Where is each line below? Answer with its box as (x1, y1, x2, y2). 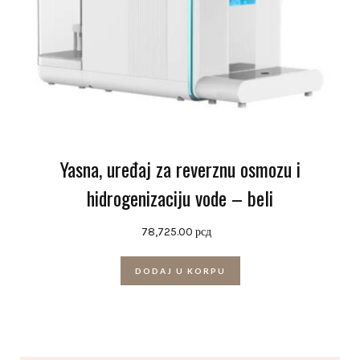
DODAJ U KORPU (134, 265, 226, 276)
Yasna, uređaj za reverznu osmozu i (59, 153, 301, 183)
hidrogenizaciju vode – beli (87, 182, 273, 212)
